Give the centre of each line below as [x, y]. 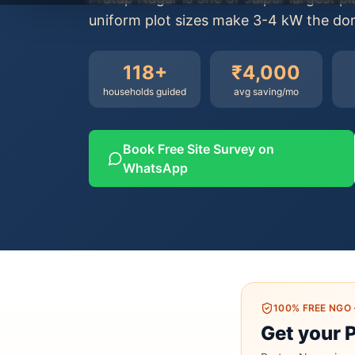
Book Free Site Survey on [199, 149]
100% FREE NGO [312, 308]
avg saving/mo [266, 92]
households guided [145, 92]
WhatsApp [156, 168]
